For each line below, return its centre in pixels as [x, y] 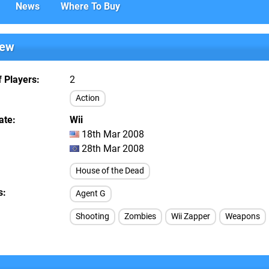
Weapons [243, 216]
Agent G [91, 194]
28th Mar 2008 [112, 149]
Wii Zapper [191, 216]
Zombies [140, 216]
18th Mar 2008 [112, 134]
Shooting [92, 216]
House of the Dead [110, 171]
